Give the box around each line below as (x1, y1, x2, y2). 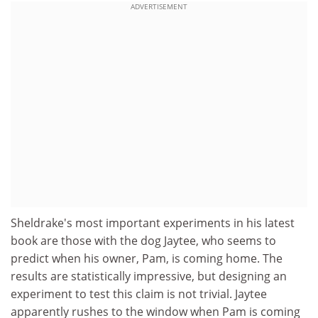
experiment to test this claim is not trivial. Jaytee (11, 285, 267, 302)
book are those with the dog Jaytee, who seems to (11, 232, 276, 248)
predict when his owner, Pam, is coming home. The (11, 250, 283, 266)
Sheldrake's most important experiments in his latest (11, 214, 295, 231)
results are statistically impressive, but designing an (11, 268, 287, 284)
